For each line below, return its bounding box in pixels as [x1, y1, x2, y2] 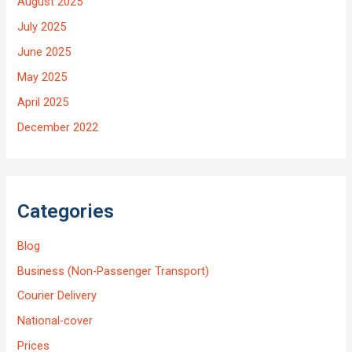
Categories [17, 200, 115, 223]
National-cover [17, 313, 93, 328]
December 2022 [17, 120, 99, 134]
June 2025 [17, 45, 71, 60]
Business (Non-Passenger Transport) [17, 263, 210, 278]
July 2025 [17, 20, 67, 35]
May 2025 [17, 70, 68, 85]
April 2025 [17, 95, 69, 110]
